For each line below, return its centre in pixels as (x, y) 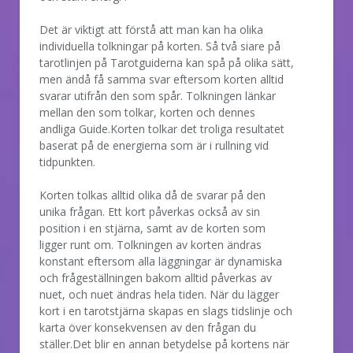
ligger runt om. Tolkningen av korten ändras (150, 244)
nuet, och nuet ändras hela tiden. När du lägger (159, 294)
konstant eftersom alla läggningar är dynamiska (161, 261)
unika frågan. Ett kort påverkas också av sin (150, 211)
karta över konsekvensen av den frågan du (148, 327)
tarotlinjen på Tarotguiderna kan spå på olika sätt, (167, 62)
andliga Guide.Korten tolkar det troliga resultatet (162, 128)
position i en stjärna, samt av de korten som (152, 228)
